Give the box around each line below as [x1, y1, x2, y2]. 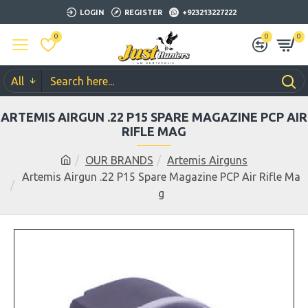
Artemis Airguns [167, 154, 247, 166]
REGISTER [124, 8, 162, 16]
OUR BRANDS [85, 154, 153, 166]
